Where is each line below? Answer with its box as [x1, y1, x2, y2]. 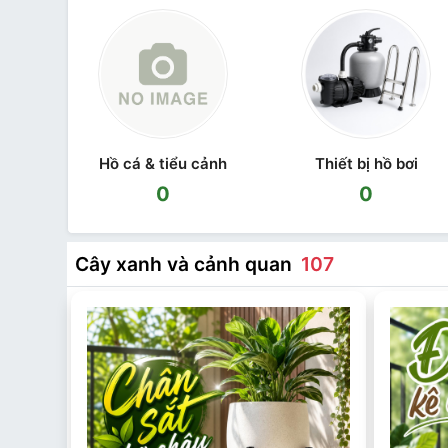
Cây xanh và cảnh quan [75, 252, 297, 276]
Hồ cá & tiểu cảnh [98, 154, 227, 173]
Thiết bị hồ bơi [314, 154, 418, 173]
